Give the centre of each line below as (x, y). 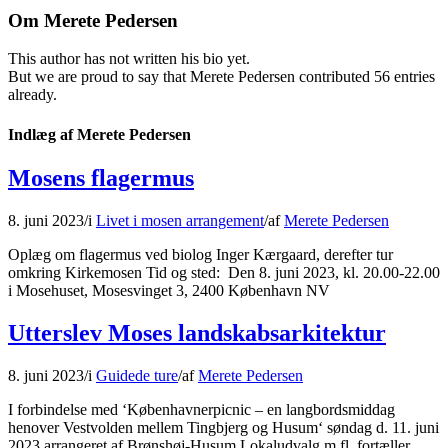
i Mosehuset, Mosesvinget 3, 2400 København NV (169, 290)
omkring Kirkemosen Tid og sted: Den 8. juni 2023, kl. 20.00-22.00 (224, 272)
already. (32, 95)
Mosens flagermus (101, 177)
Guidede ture (137, 375)
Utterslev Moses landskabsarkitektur (197, 332)
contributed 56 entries (365, 77)
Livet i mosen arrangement (180, 220)
